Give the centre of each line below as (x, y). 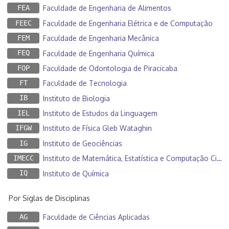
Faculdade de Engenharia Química (99, 53)
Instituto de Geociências (83, 143)
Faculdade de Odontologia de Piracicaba (110, 68)
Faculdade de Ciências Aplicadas (96, 217)
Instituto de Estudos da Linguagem (100, 113)
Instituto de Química (76, 173)
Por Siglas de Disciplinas (49, 198)
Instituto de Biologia (76, 98)
